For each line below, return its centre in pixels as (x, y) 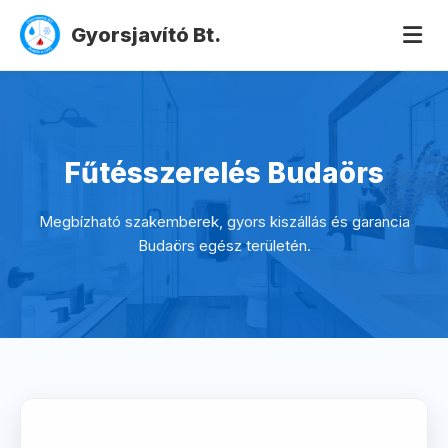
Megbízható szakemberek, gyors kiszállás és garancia (224, 221)
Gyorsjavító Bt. (146, 35)
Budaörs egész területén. (224, 245)
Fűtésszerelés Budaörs (224, 173)
